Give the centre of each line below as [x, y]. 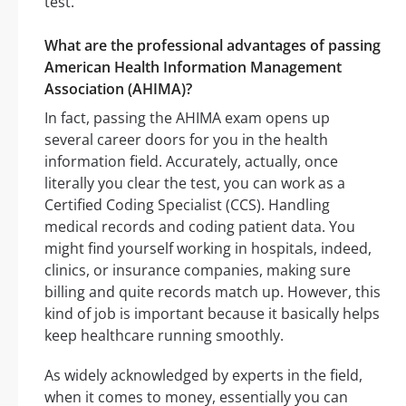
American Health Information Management [193, 68]
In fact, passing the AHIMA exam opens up [187, 118]
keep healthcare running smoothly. [164, 336]
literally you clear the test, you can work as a [195, 184]
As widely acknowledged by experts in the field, [203, 376]
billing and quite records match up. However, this [213, 292]
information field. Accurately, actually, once [191, 162]
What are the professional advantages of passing [213, 46]
